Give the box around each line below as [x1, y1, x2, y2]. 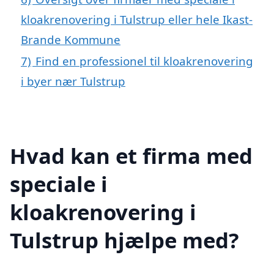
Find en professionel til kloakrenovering [35, 53, 253, 69]
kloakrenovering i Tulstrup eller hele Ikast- [21, 12, 253, 28]
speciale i [10, 169, 108, 198]
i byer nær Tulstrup [21, 73, 125, 89]
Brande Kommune [21, 32, 120, 48]
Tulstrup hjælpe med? [10, 225, 239, 254]
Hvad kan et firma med [10, 141, 253, 170]
